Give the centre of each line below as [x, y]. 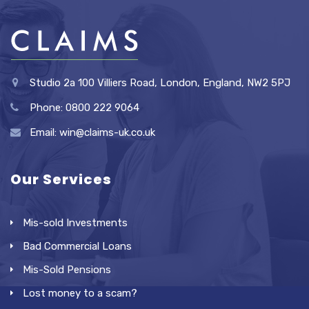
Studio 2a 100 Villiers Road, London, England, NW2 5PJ [160, 83]
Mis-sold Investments [75, 223]
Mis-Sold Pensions [67, 270]
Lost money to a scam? [80, 293]
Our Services [61, 179]
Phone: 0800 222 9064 [84, 108]
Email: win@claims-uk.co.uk [92, 132]
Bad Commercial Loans [77, 246]
